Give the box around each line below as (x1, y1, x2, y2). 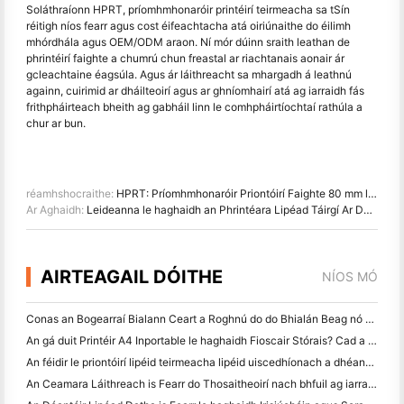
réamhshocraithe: (26, 186, 116, 200)
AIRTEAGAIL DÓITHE (41, 265, 223, 288)
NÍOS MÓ (322, 268, 378, 284)
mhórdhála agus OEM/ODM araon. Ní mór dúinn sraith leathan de (26, 34, 350, 49)
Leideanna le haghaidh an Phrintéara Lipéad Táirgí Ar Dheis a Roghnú (87, 202, 363, 216)
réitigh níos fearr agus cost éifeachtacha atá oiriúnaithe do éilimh (26, 18, 351, 32)
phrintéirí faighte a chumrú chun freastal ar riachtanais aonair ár (26, 50, 344, 65)
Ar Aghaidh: (26, 202, 87, 216)
